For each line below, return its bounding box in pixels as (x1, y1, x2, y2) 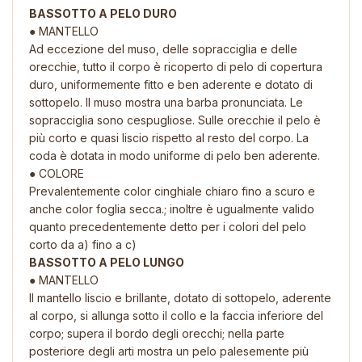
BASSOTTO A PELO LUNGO (29, 255, 184, 269)
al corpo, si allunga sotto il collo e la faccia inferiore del (29, 308, 323, 322)
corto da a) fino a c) (29, 237, 137, 251)
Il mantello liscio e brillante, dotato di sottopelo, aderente (29, 290, 331, 305)
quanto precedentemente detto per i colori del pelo (29, 219, 306, 234)
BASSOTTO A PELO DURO (29, 6, 177, 20)
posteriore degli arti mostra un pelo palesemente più (29, 343, 309, 358)
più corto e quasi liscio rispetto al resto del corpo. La (29, 130, 309, 145)
